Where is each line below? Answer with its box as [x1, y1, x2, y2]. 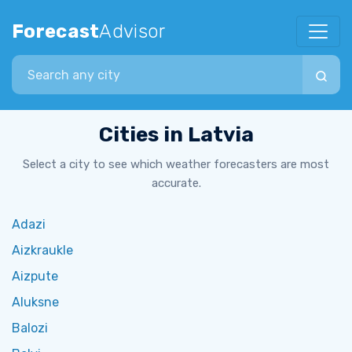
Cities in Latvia [98, 123, 254, 147]
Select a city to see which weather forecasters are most [23, 157, 329, 171]
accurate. [151, 176, 201, 190]
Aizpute [12, 269, 58, 284]
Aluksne [12, 295, 59, 310]
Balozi [12, 321, 48, 335]
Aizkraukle [12, 243, 73, 258]
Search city [11, 56, 79, 71]
